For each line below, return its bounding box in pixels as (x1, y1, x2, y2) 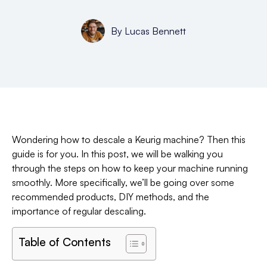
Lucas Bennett (122, 25, 186, 37)
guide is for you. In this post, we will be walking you (12, 148, 223, 160)
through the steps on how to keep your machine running (12, 162, 248, 174)
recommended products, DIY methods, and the (12, 191, 209, 203)
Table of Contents (18, 234, 111, 249)
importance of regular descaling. (12, 205, 146, 217)
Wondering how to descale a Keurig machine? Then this (12, 133, 246, 145)
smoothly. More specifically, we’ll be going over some (12, 176, 234, 188)
